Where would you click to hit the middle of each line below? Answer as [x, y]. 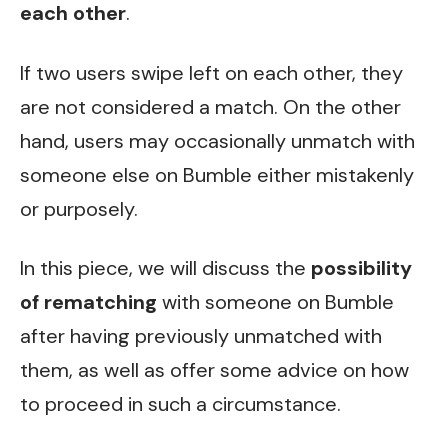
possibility [361, 268]
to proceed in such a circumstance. [180, 404]
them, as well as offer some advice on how [214, 370]
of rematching [88, 302]
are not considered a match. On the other [210, 106]
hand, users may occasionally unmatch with [217, 140]
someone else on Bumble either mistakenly [217, 174]
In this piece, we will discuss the [165, 268]
